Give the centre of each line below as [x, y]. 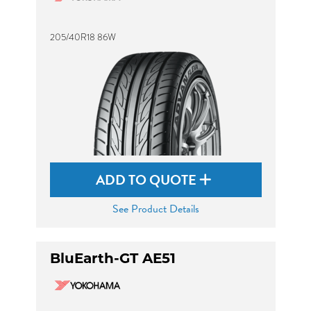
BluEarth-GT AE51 [112, 258]
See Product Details [155, 209]
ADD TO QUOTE [148, 180]
